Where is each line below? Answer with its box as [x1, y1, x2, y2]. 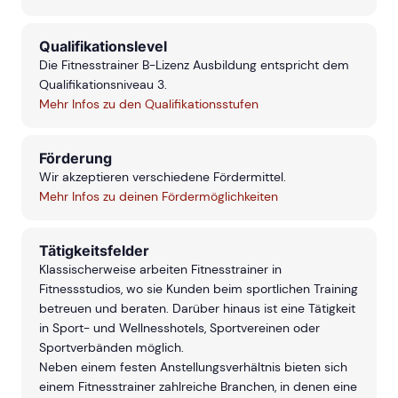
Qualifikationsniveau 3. [39, 76, 167, 93]
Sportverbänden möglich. [39, 339, 184, 356]
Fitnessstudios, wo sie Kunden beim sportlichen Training [39, 281, 358, 298]
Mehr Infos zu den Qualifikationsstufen [39, 96, 259, 113]
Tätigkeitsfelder [39, 242, 149, 260]
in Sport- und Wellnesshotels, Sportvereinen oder [39, 320, 320, 337]
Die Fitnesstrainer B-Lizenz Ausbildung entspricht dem [39, 57, 349, 74]
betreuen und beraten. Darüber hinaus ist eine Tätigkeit [39, 300, 355, 317]
